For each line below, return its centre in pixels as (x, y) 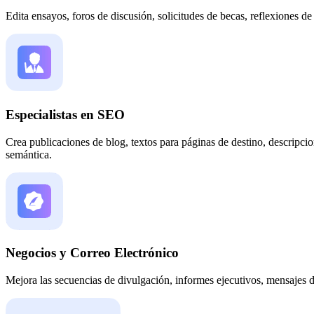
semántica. (29, 154)
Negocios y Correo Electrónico (92, 253)
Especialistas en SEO (65, 114)
